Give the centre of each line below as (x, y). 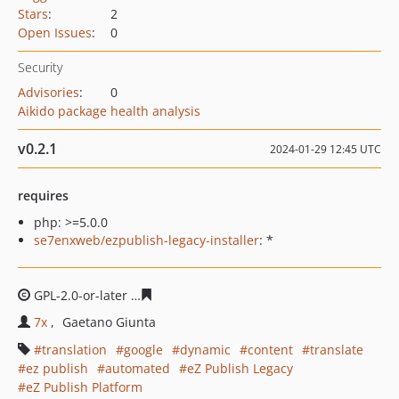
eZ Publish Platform (84, 387)
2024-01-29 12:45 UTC (326, 149)
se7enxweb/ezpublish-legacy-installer (147, 240)
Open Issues (55, 33)
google (143, 350)
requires (43, 195)
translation (74, 350)
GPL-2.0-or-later (81, 295)
